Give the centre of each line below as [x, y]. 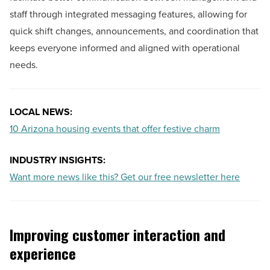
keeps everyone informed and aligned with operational [125, 48]
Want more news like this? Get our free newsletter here [125, 177]
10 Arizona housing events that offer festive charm [115, 129]
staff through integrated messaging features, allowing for [128, 14]
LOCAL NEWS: [42, 112]
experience [43, 253]
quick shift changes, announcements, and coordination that [134, 31]
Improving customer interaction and [118, 235]
